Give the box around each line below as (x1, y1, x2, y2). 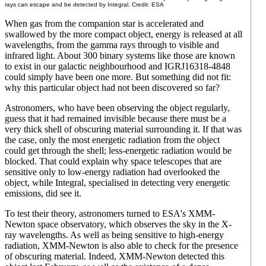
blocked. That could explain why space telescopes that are (5, 156, 221, 166)
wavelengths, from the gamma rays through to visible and (5, 40, 219, 50)
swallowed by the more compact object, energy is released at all (5, 29, 242, 39)
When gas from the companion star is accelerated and (5, 18, 204, 28)
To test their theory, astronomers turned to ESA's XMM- (5, 208, 215, 218)
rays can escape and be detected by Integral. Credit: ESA (5, 1, 164, 8)
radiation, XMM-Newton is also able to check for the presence (5, 240, 238, 251)
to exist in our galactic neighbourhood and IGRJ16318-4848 (5, 61, 230, 71)
